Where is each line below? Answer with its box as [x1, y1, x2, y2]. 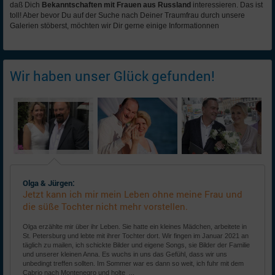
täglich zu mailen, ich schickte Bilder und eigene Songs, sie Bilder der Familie [23, 241, 250, 249]
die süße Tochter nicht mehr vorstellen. [23, 201, 188, 212]
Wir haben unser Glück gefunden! [10, 67, 215, 85]
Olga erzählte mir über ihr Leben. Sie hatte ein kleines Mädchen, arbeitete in [23, 223, 247, 230]
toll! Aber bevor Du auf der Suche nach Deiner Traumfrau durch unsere [10, 11, 245, 20]
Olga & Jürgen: [23, 178, 75, 188]
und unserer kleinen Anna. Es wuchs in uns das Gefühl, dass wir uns [23, 250, 227, 258]
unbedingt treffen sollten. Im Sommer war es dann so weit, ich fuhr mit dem [23, 260, 244, 267]
